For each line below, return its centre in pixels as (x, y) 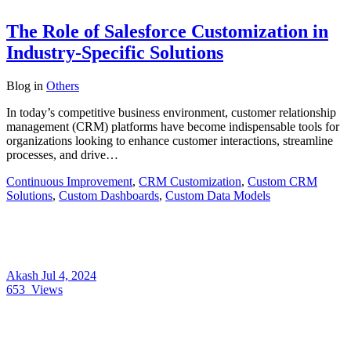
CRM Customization (190, 181)
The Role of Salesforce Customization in (167, 31)
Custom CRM (282, 181)
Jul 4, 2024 (69, 275)
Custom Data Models (218, 195)
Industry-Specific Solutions (115, 52)
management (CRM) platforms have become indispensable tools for (173, 126)
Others (63, 85)
